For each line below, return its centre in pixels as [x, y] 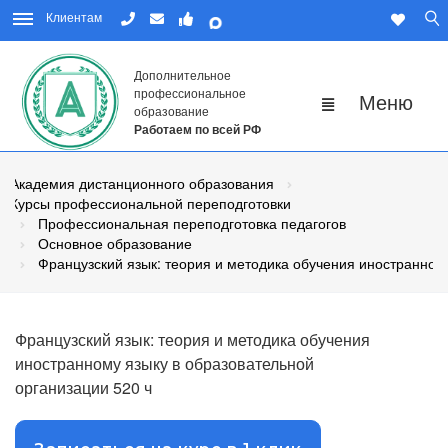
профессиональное [190, 93]
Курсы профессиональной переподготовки [150, 203]
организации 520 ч [83, 388]
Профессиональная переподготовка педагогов [192, 223]
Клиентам [74, 16]
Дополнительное [182, 75]
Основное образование [115, 243]
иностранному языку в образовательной [164, 364]
